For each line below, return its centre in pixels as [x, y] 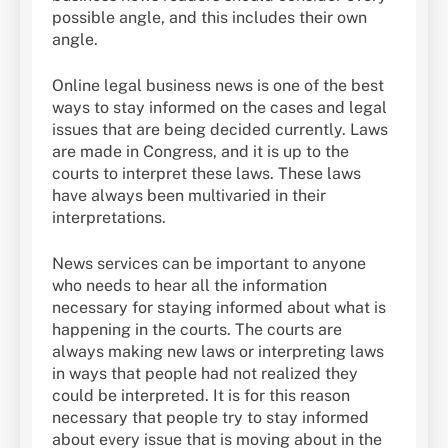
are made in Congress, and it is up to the [200, 151]
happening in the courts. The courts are [197, 329]
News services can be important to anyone [209, 263]
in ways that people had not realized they [205, 373]
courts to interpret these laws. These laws [206, 173]
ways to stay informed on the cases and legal [219, 107]
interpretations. [109, 217]
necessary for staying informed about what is [219, 307]
